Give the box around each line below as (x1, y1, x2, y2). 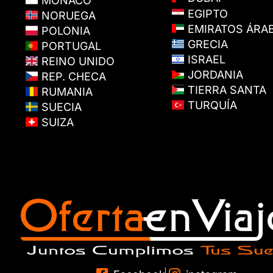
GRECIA (184, 37, 228, 51)
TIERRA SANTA (184, 83, 266, 97)
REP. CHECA (38, 70, 106, 83)
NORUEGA (38, 9, 96, 22)
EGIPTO (184, 7, 228, 20)
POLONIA (38, 24, 90, 37)
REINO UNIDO (38, 55, 115, 68)
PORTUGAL (38, 40, 101, 52)
